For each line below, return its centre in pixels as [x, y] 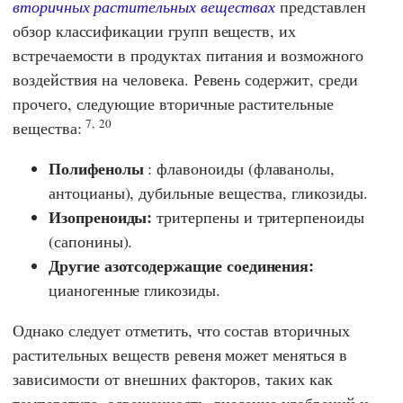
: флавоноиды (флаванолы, [239, 168]
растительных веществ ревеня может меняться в [180, 354]
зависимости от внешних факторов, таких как [173, 378]
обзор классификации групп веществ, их [155, 30]
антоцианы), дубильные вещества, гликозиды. [208, 192]
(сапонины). [91, 241]
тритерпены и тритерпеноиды [258, 216]
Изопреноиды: [101, 216]
